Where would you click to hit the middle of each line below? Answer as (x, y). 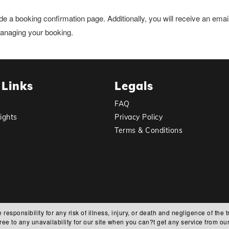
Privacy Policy (139, 117)
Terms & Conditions (148, 130)
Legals (134, 86)
